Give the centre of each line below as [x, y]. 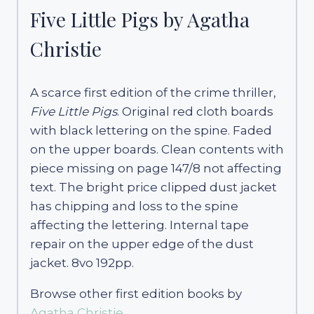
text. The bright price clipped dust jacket [153, 187]
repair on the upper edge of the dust [142, 244]
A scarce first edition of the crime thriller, [153, 92]
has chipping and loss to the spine [134, 206]
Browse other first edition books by [136, 293]
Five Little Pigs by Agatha [140, 19]
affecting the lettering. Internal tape [139, 225]
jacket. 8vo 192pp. [82, 262]
